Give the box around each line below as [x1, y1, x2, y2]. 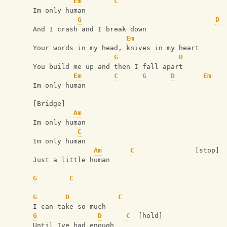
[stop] [134, 146, 219, 155]
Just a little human [33, 156, 110, 164]
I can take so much [33, 203, 106, 211]
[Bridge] [33, 100, 65, 108]
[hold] [130, 212, 163, 220]
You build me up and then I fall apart [33, 63, 183, 71]
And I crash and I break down [33, 25, 146, 33]
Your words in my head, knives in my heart [33, 44, 199, 52]
